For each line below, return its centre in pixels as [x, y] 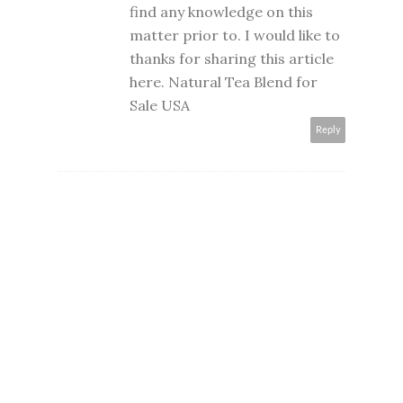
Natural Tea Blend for [243, 81]
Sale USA [160, 105]
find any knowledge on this [221, 11]
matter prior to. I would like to [235, 35]
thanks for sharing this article [232, 58]
